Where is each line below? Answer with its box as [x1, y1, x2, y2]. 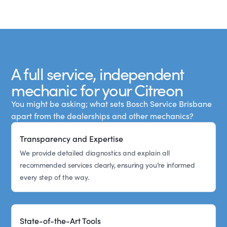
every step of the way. [20, 172, 89, 182]
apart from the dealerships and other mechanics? [11, 110, 194, 121]
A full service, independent [11, 62, 184, 85]
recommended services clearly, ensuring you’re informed [20, 160, 195, 170]
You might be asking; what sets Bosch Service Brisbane [11, 98, 212, 109]
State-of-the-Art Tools [20, 215, 101, 226]
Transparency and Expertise [20, 133, 124, 144]
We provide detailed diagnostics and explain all [20, 147, 170, 158]
